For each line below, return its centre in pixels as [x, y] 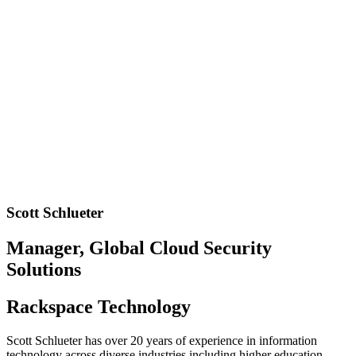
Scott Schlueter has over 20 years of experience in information [162, 340]
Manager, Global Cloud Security [139, 248]
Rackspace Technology [99, 306]
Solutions [44, 269]
